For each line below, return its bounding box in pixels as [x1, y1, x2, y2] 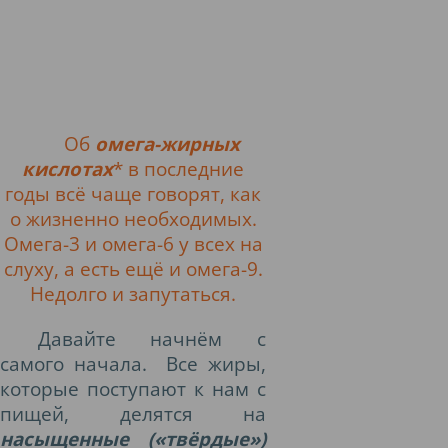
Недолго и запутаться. [30, 281, 236, 306]
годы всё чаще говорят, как [5, 181, 261, 206]
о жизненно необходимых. [9, 206, 257, 231]
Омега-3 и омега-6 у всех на [3, 231, 263, 256]
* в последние [113, 156, 244, 181]
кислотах [22, 156, 113, 181]
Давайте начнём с [37, 326, 266, 351]
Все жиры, [166, 351, 266, 376]
